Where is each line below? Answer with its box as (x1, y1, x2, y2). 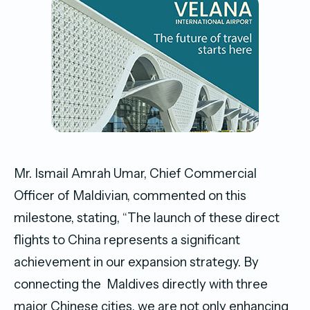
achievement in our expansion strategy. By (14, 253, 259, 270)
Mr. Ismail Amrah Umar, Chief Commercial (14, 165, 257, 181)
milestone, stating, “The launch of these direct (14, 209, 280, 226)
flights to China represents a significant (14, 231, 240, 248)
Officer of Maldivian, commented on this (14, 187, 246, 203)
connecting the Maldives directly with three (14, 275, 268, 292)
